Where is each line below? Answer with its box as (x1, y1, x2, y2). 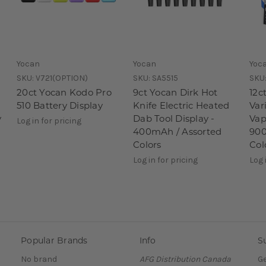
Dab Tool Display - (133, 112, 215, 124)
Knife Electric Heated (133, 99, 230, 111)
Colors (133, 138, 161, 150)
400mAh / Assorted (133, 125, 222, 137)
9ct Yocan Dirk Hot (133, 86, 218, 98)
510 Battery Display (17, 99, 103, 111)
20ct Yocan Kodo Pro (17, 86, 112, 98)
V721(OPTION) (36, 72, 88, 83)
